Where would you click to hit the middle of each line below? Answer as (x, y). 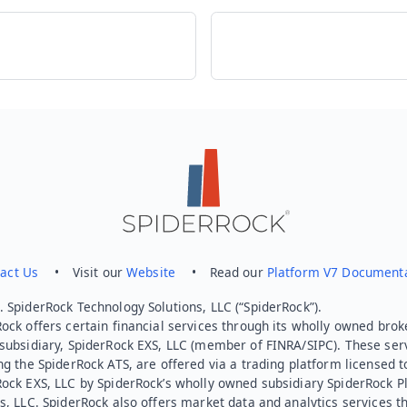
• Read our (221, 273)
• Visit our (83, 273)
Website (151, 273)
